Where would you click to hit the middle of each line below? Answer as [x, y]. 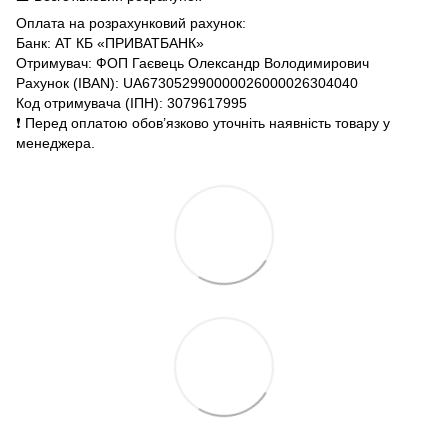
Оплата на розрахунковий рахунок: [131, 23]
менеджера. [55, 143]
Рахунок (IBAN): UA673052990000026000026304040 [187, 83]
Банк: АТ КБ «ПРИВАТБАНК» [110, 43]
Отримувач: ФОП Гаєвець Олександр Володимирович [192, 63]
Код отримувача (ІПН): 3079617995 [131, 103]
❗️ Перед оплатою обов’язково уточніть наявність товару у [203, 123]
